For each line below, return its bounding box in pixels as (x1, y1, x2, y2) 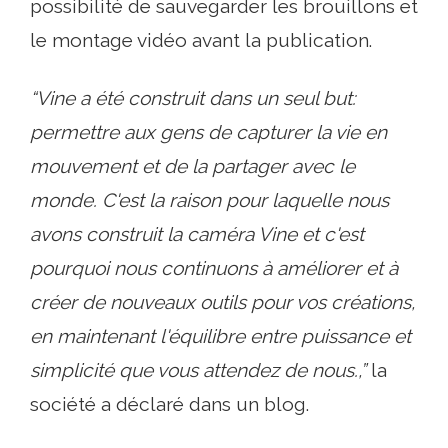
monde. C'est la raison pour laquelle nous (30, 188, 389, 211)
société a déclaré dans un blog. (30, 392, 309, 415)
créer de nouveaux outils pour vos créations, (30, 290, 415, 313)
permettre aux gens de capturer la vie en (30, 120, 387, 143)
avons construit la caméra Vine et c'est (30, 222, 364, 245)
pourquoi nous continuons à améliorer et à (30, 256, 398, 279)
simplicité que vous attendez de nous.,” (30, 358, 366, 381)
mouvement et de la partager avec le (30, 154, 355, 177)
